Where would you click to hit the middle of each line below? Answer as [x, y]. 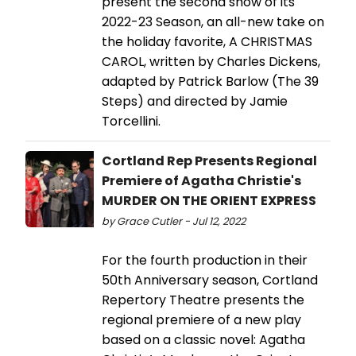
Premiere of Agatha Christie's [201, 180]
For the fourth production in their [205, 260]
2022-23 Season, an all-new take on [213, 21]
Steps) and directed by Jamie [195, 101]
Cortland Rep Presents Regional [209, 161]
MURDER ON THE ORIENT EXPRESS [209, 200]
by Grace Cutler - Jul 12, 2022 [174, 221]
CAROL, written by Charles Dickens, [211, 61]
